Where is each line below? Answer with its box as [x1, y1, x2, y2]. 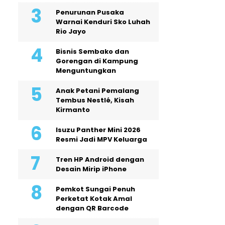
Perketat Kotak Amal [56, 194, 132, 203]
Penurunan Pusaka [56, 8, 124, 17]
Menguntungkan [56, 66, 116, 75]
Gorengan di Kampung [56, 56, 138, 66]
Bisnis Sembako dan [56, 47, 129, 56]
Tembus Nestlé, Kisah [56, 95, 134, 105]
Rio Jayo [56, 27, 86, 36]
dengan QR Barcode [56, 203, 129, 213]
